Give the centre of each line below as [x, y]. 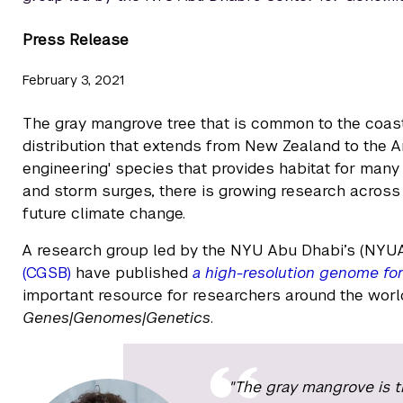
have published [132, 273]
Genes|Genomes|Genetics [116, 318]
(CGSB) [47, 273]
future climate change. [104, 213]
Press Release [76, 39]
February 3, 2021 [73, 81]
